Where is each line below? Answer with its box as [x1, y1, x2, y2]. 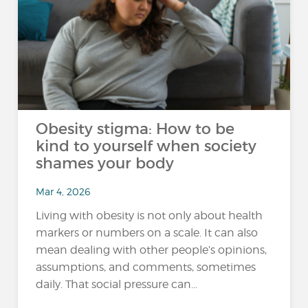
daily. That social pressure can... [36, 278, 198, 291]
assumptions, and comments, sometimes [36, 261, 256, 274]
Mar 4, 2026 [36, 185, 91, 197]
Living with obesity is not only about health [36, 209, 263, 223]
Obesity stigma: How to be [36, 120, 235, 138]
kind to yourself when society [36, 137, 257, 155]
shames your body [36, 154, 175, 173]
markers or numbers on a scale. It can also [36, 226, 258, 240]
